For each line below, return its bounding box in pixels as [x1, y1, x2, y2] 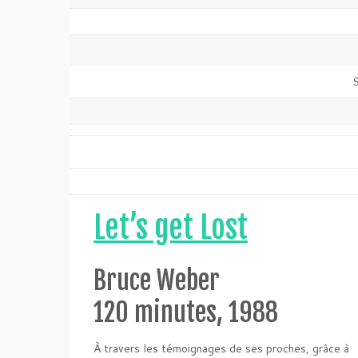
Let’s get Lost [93, 209, 248, 246]
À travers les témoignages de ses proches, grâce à [93, 340, 349, 356]
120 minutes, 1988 [93, 296, 278, 328]
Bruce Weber [93, 265, 220, 296]
